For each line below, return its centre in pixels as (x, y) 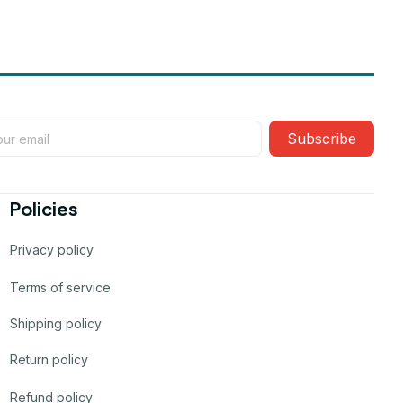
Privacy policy (51, 249)
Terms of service (60, 287)
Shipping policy (55, 323)
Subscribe (322, 139)
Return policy (49, 359)
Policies (44, 209)
